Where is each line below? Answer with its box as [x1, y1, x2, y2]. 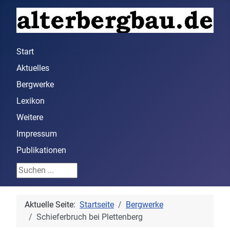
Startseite [80, 200, 114, 210]
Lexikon [16, 96, 45, 106]
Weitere [16, 112, 43, 123]
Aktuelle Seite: [25, 200, 80, 210]
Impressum [16, 129, 57, 139]
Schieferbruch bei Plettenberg [36, 212, 143, 222]
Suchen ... [16, 164, 52, 174]
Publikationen [16, 145, 66, 156]
